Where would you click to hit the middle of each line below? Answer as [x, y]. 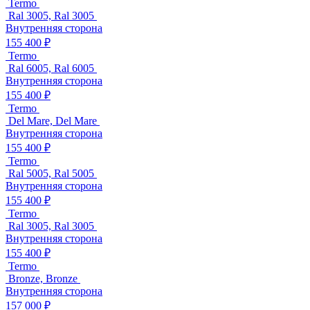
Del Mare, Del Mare [53, 120]
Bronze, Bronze [43, 278]
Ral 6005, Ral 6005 [51, 68]
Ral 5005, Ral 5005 [51, 173]
